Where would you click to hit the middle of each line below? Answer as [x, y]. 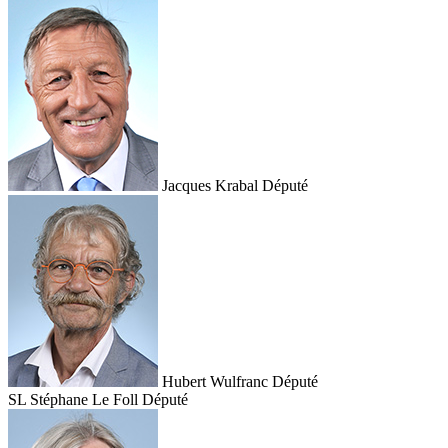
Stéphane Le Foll [84, 400]
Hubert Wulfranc [215, 382]
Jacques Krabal [210, 186]
